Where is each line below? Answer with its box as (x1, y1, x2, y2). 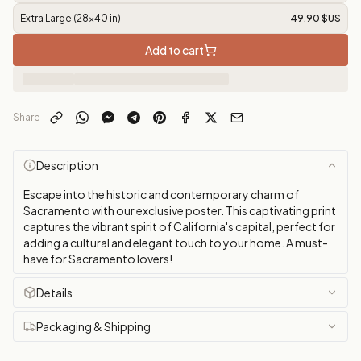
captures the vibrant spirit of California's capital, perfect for (23, 219, 335, 234)
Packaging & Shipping (36, 319, 151, 334)
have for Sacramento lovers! (23, 251, 172, 266)
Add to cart (144, 43, 204, 57)
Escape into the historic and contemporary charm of (23, 187, 299, 201)
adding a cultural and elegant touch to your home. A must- (23, 235, 328, 250)
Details (36, 285, 73, 300)
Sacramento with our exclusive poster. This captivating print (23, 203, 336, 218)
